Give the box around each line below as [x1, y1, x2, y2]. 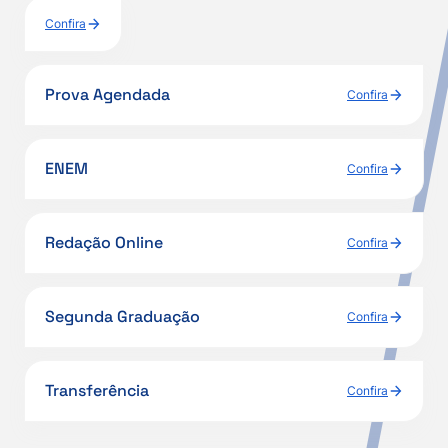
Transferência [45, 380, 149, 401]
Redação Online [45, 232, 163, 253]
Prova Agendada [45, 84, 170, 105]
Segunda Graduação [45, 306, 200, 327]
